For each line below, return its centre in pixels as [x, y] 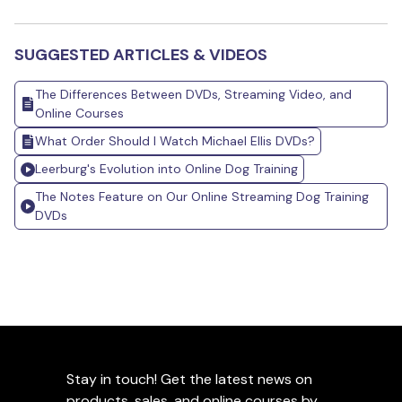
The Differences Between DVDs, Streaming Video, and [193, 95]
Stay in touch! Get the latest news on [189, 379]
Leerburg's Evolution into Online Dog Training [166, 169]
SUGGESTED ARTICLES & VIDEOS [141, 55]
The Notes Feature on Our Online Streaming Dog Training [202, 197]
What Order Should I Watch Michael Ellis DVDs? [175, 141]
